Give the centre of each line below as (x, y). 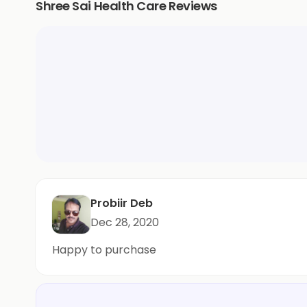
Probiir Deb (122, 203)
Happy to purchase (104, 250)
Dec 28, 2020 (125, 222)
